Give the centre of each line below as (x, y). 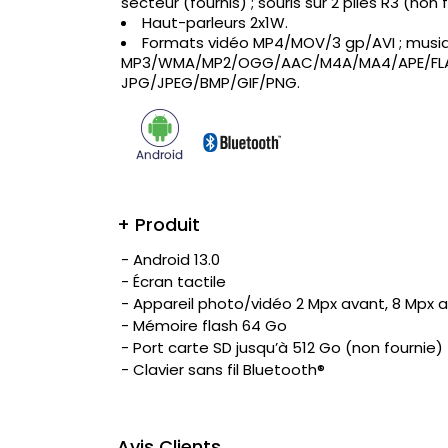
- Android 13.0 (170, 260)
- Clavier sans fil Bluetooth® (223, 370)
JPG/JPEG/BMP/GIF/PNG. (210, 83)
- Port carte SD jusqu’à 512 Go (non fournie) (282, 348)
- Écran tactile (173, 282)
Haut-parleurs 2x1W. (215, 23)
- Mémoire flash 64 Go (204, 326)
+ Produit (158, 225)
